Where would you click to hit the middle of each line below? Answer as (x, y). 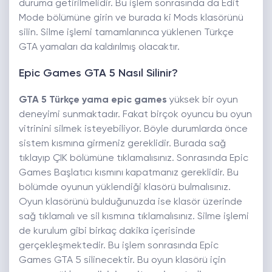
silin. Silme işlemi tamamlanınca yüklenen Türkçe (126, 33)
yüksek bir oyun (202, 100)
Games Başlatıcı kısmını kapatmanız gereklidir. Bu (129, 173)
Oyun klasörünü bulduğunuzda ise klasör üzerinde (131, 202)
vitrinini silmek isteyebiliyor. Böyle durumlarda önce (133, 130)
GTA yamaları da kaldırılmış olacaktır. (99, 48)
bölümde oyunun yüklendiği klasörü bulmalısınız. (125, 188)
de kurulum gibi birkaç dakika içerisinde (107, 232)
